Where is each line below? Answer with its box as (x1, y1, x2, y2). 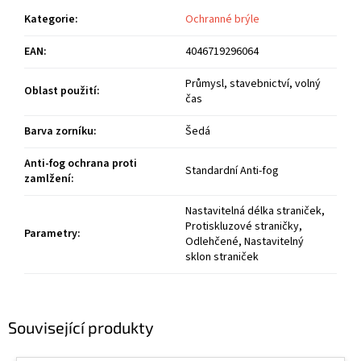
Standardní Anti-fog (185, 163, 279, 180)
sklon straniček (185, 249, 259, 266)
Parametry (24, 226, 77, 243)
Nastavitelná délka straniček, (185, 203, 325, 220)
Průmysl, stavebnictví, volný (185, 76, 321, 93)
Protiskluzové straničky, (185, 218, 302, 235)
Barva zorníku (24, 123, 93, 140)
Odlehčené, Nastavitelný (185, 234, 304, 251)
